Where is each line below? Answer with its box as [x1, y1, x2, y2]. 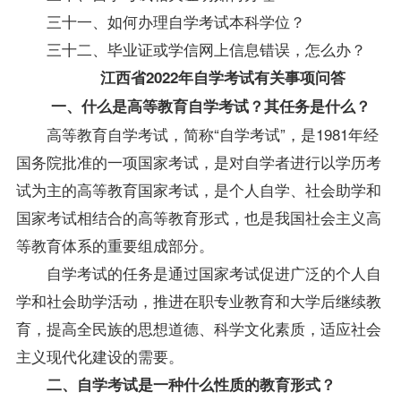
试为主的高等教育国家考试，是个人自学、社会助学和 [15, 177, 381, 200]
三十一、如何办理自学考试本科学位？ [46, 9, 305, 32]
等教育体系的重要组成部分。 [15, 233, 214, 256]
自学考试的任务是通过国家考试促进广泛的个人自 [46, 260, 381, 284]
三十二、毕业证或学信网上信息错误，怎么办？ [46, 37, 366, 60]
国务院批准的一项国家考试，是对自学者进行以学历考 [15, 149, 381, 173]
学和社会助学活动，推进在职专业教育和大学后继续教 [15, 288, 381, 311]
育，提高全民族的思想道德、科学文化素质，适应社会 [15, 316, 381, 339]
